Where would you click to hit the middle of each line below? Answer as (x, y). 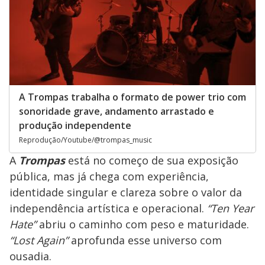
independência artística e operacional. (108, 208)
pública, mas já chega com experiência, (109, 176)
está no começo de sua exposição (153, 160)
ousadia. (30, 256)
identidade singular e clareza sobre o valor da (126, 192)
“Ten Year (230, 208)
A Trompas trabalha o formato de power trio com (132, 97)
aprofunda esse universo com (145, 240)
